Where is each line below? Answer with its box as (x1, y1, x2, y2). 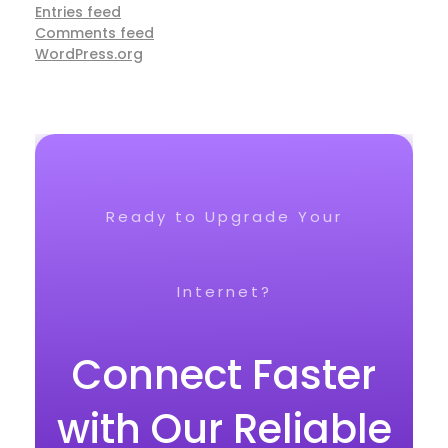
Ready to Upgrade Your (105, 205, 343, 227)
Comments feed (35, 22, 154, 43)
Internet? (176, 280, 272, 302)
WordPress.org (35, 43, 143, 64)
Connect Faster (72, 346, 376, 403)
